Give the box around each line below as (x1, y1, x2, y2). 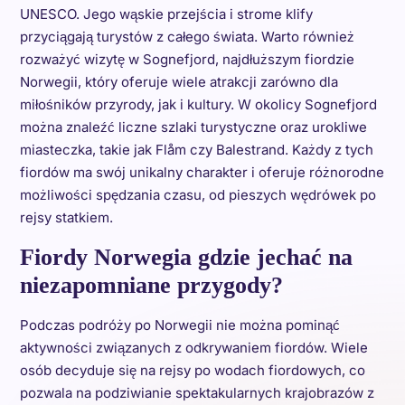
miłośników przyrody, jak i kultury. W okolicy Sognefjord (19, 96, 377, 113)
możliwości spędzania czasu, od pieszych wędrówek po (19, 186, 376, 203)
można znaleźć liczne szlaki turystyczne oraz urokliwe (19, 118, 367, 136)
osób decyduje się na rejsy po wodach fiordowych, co (19, 362, 365, 379)
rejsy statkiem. (19, 209, 113, 226)
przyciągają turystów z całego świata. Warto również (19, 28, 354, 45)
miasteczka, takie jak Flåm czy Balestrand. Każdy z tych (19, 141, 373, 158)
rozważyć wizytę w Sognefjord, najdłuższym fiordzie (19, 51, 354, 68)
